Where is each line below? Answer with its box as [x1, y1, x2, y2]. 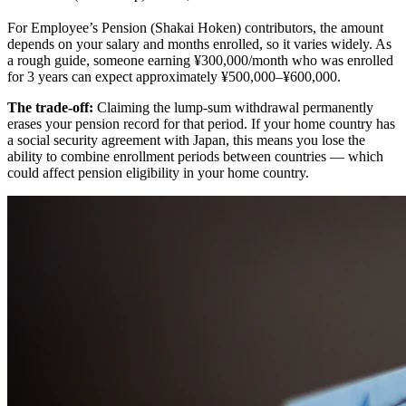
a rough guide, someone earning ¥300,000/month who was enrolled [7, 52, 393, 68]
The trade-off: [7, 99, 93, 115]
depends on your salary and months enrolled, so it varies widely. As [7, 35, 391, 52]
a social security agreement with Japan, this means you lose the [7, 131, 365, 148]
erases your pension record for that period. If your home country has [7, 115, 395, 131]
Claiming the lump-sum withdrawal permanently [93, 99, 373, 115]
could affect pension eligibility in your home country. [7, 164, 309, 180]
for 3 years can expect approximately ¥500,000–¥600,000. [7, 68, 341, 84]
